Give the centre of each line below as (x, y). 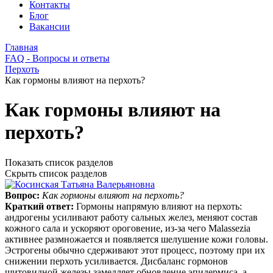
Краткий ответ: (41, 206)
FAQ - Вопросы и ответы (57, 58)
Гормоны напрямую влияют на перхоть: (159, 206)
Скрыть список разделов (56, 173)
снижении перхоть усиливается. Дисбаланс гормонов (116, 261)
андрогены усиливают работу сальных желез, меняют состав (131, 217)
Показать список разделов (59, 162)
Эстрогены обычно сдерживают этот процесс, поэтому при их (135, 250)
